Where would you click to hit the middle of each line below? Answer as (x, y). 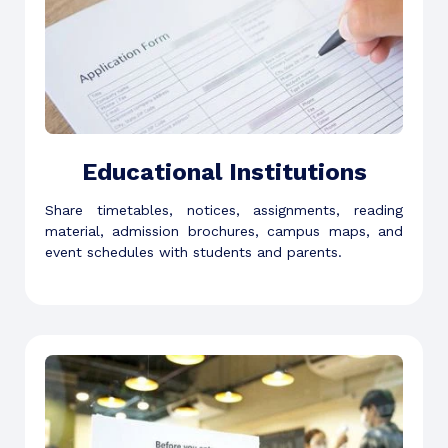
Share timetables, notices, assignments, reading (224, 209)
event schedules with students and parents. (193, 251)
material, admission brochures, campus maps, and (224, 230)
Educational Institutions (224, 171)
